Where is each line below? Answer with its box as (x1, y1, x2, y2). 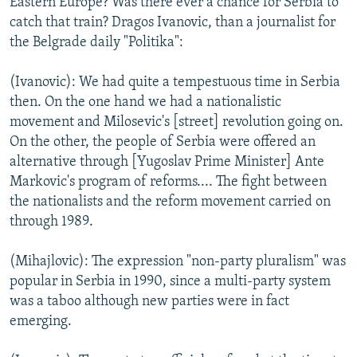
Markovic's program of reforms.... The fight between (10, 174, 327, 190)
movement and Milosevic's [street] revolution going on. (10, 114, 343, 130)
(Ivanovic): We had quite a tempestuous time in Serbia (10, 74, 340, 90)
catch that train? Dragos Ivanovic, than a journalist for (10, 14, 335, 30)
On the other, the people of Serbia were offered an (10, 134, 316, 150)
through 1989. (10, 214, 93, 229)
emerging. (10, 313, 72, 329)
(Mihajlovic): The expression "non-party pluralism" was (10, 253, 346, 269)
